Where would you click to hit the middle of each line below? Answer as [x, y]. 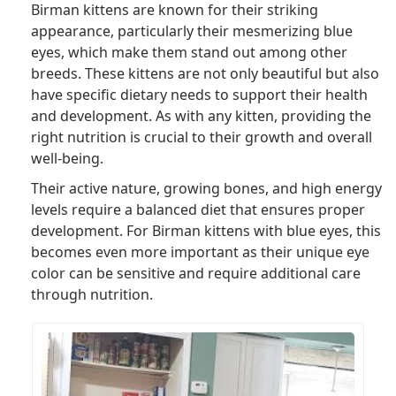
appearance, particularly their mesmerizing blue [192, 30]
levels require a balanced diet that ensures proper [198, 209]
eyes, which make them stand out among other [189, 52]
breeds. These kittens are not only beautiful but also [205, 73]
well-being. [67, 158]
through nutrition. [92, 294]
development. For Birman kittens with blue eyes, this [206, 230]
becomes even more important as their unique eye [200, 251]
